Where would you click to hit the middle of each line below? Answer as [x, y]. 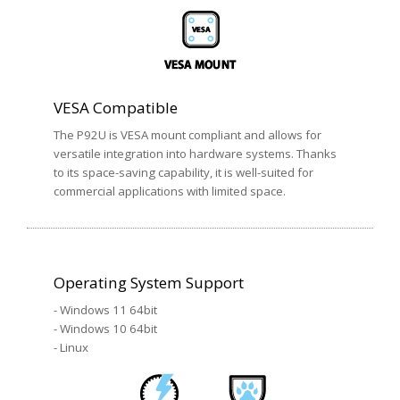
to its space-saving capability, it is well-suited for [183, 172]
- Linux [71, 347]
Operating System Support [149, 282]
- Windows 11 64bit [105, 309]
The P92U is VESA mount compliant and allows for [187, 134]
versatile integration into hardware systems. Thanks [195, 153]
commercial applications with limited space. [170, 191]
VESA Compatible [116, 107]
